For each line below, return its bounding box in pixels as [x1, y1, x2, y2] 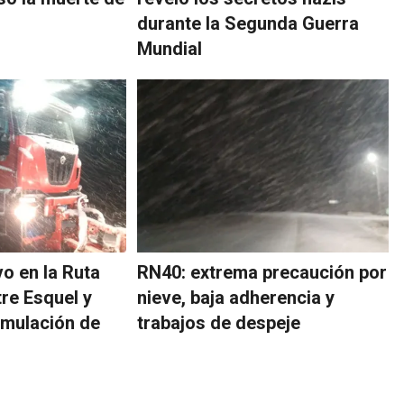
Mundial [137, 38, 203, 60]
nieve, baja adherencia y [137, 287, 335, 309]
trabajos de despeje [137, 312, 301, 335]
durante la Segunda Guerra [137, 13, 360, 35]
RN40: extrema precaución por [137, 262, 388, 284]
